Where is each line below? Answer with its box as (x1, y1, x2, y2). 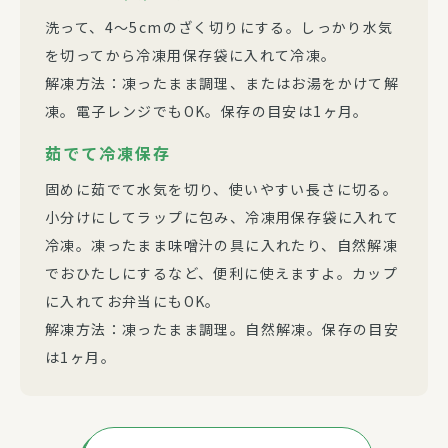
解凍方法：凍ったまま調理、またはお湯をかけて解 (45, 73, 400, 94)
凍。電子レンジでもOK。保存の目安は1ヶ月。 (45, 101, 369, 122)
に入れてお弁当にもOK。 (45, 290, 221, 311)
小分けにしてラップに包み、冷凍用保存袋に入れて (45, 206, 400, 227)
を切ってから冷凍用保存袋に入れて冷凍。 (45, 45, 337, 66)
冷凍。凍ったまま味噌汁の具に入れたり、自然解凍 (45, 234, 399, 255)
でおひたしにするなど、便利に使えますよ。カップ (45, 262, 399, 283)
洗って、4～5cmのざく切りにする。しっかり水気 (45, 17, 394, 38)
